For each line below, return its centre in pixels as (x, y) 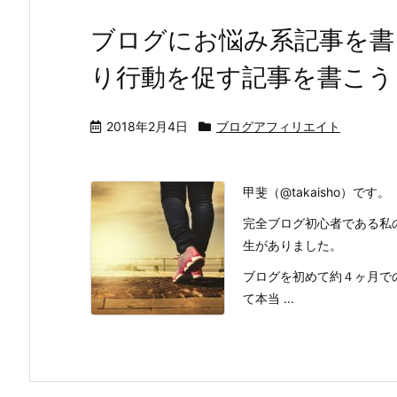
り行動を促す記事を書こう (242, 77)
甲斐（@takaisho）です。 (316, 192)
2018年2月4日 (147, 126)
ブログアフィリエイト (278, 126)
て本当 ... (269, 298)
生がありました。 (292, 245)
